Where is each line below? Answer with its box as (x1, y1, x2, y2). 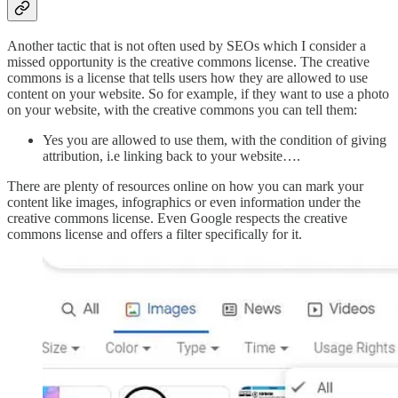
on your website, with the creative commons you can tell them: (7, 102, 357, 118)
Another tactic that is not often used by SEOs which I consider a (7, 38, 366, 54)
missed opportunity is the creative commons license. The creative (7, 54, 370, 70)
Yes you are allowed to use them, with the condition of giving (43, 132, 386, 148)
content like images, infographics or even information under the (7, 195, 361, 211)
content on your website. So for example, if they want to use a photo (7, 86, 389, 102)
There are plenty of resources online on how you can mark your (7, 179, 363, 195)
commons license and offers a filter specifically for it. (7, 227, 302, 243)
